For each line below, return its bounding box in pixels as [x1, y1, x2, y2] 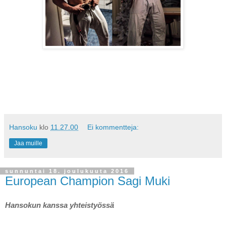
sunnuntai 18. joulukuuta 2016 [5, 167, 129, 174]
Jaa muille [14, 139, 42, 147]
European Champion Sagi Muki [5, 174, 170, 188]
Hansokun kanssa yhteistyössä [5, 201, 116, 209]
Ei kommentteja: [87, 123, 139, 131]
